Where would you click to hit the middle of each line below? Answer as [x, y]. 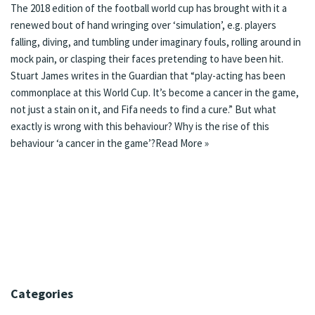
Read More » [182, 143]
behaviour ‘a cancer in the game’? [83, 143]
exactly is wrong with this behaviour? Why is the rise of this [140, 126]
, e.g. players [249, 25]
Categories [42, 293]
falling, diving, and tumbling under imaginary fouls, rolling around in [156, 41]
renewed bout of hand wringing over [92, 25]
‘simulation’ [198, 25]
